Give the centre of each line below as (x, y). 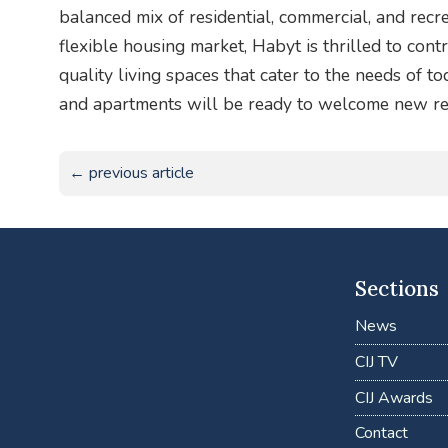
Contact (381, 433)
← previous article (131, 173)
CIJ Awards (393, 397)
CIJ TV (376, 362)
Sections (396, 288)
